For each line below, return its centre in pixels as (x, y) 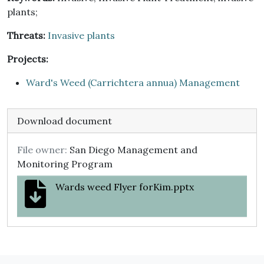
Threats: (26, 35)
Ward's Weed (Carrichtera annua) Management (133, 82)
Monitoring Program (65, 164)
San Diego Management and (132, 150)
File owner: (42, 150)
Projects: (28, 59)
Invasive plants (81, 35)
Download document (65, 121)
